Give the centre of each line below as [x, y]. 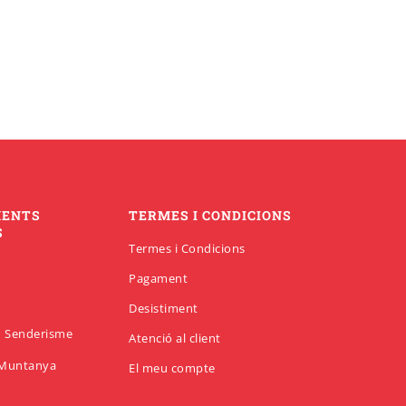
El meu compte [172, 368]
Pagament [159, 279]
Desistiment [164, 309]
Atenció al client [175, 338]
